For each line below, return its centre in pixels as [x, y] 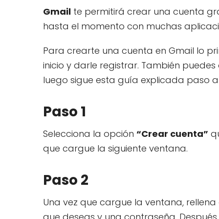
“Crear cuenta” [172, 133]
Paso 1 [65, 111]
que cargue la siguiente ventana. [115, 148]
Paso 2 [66, 180]
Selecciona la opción [90, 133]
